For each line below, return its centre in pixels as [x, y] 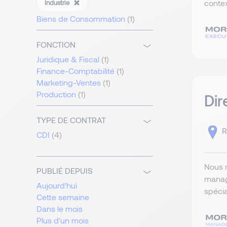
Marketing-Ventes [69, 83]
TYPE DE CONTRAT [71, 120]
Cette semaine [63, 197]
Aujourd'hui [57, 185]
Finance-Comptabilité [75, 71]
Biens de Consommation [81, 19]
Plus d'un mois [63, 220]
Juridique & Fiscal [68, 59]
